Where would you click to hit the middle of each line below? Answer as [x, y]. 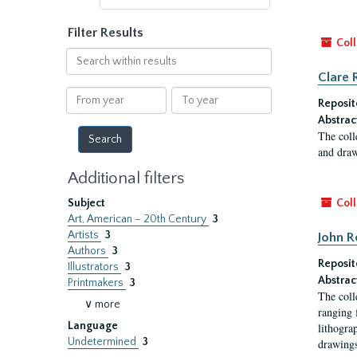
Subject [86, 203]
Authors [88, 251]
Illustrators [94, 267]
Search [82, 55]
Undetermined [103, 342]
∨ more [102, 304]
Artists [84, 235]
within [81, 71]
